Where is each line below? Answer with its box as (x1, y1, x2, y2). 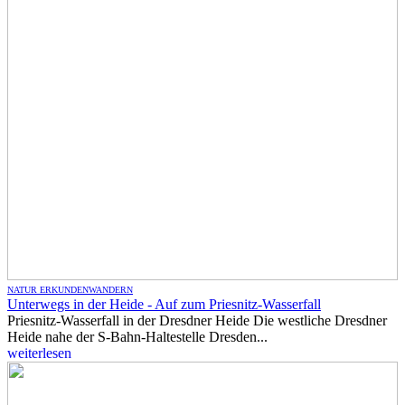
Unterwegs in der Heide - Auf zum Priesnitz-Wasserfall (7, 297, 321, 312)
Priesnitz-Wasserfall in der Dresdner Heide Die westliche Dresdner (7, 313, 387, 328)
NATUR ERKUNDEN (7, 285, 89, 295)
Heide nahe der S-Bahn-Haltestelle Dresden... (7, 329, 268, 344)
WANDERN (89, 285, 133, 295)
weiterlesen (7, 345, 71, 361)
